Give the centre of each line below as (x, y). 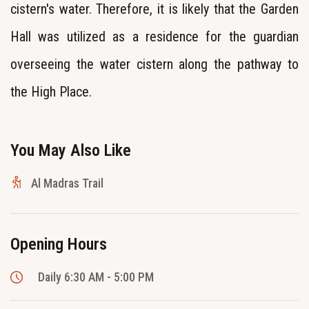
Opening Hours (59, 245)
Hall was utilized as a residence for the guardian (154, 37)
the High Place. (51, 92)
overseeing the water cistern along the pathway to (154, 64)
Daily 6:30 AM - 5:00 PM (96, 277)
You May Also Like (71, 151)
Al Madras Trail (67, 183)
